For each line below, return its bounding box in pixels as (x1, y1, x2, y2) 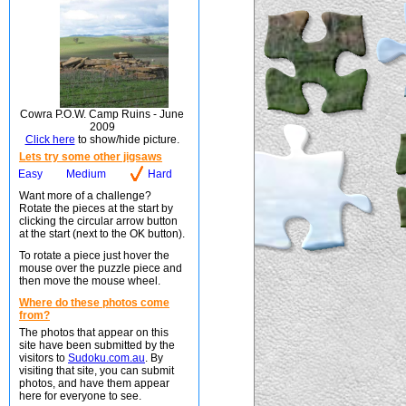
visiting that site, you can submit (19, 364, 174, 377)
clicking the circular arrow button (19, 215, 178, 227)
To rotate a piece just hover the (19, 249, 169, 262)
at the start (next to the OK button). (19, 227, 185, 240)
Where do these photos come (19, 296, 169, 309)
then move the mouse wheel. (19, 275, 160, 287)
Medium (66, 168, 106, 180)
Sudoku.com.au (68, 352, 145, 364)
